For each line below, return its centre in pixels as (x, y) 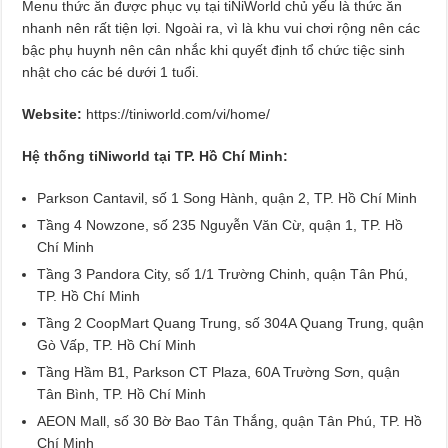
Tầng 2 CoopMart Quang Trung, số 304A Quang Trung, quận (231, 322)
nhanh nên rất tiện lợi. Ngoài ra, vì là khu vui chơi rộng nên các (221, 27)
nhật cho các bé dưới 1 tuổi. (111, 71)
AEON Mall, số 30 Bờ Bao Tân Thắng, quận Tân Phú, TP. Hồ (230, 420)
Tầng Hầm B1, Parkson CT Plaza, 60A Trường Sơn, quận (219, 371)
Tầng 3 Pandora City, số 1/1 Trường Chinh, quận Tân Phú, (223, 273)
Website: (54, 113)
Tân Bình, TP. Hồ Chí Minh (122, 393)
